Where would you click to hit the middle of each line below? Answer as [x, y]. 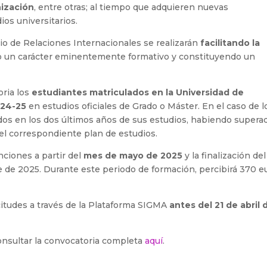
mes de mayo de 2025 [133, 156]
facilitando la [230, 43]
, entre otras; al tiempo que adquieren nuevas [131, 7]
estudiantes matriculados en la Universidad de [138, 92]
